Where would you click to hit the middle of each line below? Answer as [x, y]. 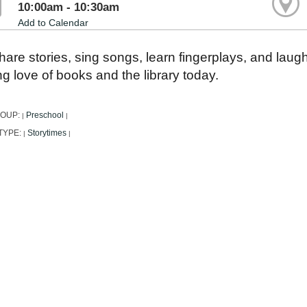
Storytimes [47, 133]
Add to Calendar [53, 23]
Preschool [45, 115]
